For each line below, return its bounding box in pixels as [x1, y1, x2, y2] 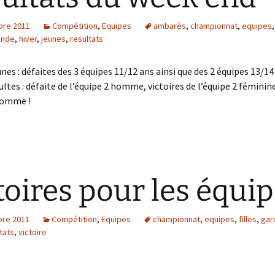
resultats [70, 33, 103, 44]
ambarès [153, 20, 186, 31]
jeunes [41, 33, 66, 44]
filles [239, 214, 257, 225]
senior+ [26, 3, 55, 15]
